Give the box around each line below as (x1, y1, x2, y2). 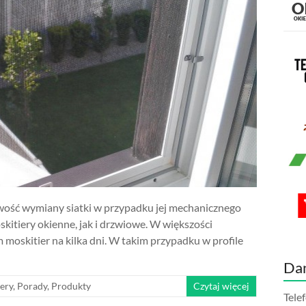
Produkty (51, 279, 91, 292)
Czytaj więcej (193, 279, 250, 292)
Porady (17, 279, 47, 292)
